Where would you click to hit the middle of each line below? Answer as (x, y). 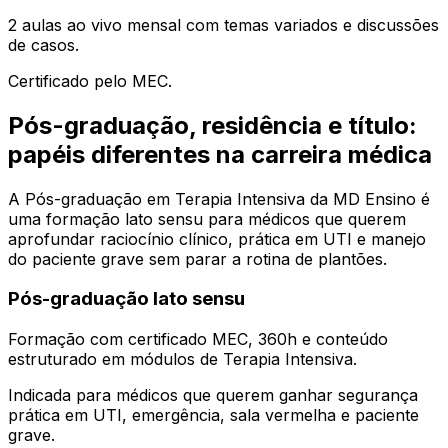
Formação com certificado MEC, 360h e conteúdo (198, 339)
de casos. (43, 44)
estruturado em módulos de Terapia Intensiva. (182, 359)
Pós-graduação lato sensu (126, 299)
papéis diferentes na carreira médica (220, 154)
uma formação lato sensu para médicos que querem (207, 218)
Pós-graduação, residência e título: (212, 125)
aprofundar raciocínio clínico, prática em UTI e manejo (217, 238)
